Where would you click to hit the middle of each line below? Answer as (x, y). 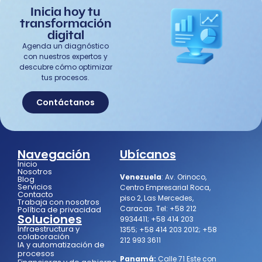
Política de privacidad (59, 209)
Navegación (54, 154)
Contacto (35, 194)
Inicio (27, 164)
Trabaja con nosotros (58, 202)
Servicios (35, 187)
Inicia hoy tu (65, 11)
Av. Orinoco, (185, 177)
